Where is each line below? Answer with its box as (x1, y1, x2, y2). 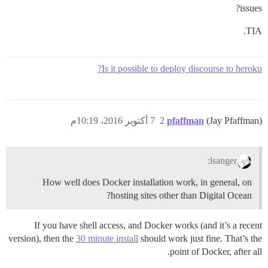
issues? (240, 3, 262, 13)
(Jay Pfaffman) (206, 115, 262, 126)
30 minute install (76, 233, 138, 243)
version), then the (8, 233, 76, 243)
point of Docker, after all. (170, 246, 262, 257)
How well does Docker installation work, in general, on (42, 176, 252, 187)
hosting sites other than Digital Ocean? (111, 190, 252, 200)
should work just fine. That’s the (138, 233, 262, 243)
